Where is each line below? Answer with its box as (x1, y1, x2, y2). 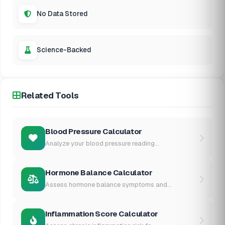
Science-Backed (37, 45, 91, 55)
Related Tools (21, 89, 79, 101)
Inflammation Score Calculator (45, 208, 158, 218)
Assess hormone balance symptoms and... (45, 180, 172, 189)
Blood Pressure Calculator (45, 126, 142, 136)
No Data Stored (37, 9, 88, 19)
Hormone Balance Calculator (45, 167, 153, 177)
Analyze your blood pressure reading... (45, 139, 159, 148)
